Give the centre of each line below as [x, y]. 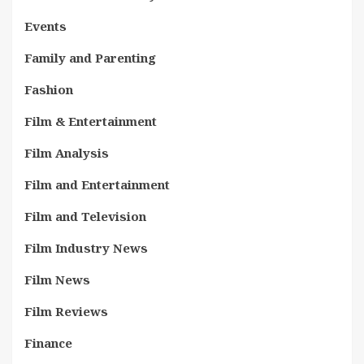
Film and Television [85, 216]
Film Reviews [66, 311]
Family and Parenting [90, 57]
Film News [57, 279]
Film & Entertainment [91, 121]
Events [45, 26]
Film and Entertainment [97, 184]
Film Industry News [86, 247]
